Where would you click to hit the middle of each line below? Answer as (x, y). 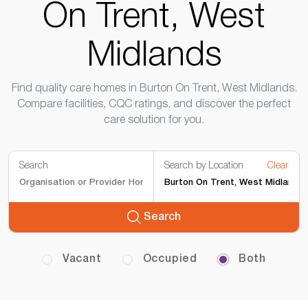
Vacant (80, 259)
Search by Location (204, 166)
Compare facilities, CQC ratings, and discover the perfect (154, 104)
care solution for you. (154, 120)
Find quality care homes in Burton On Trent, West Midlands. (154, 89)
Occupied (168, 259)
